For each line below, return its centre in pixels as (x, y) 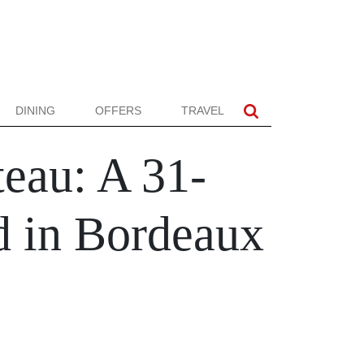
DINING (35, 110)
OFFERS (118, 110)
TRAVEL (203, 110)
